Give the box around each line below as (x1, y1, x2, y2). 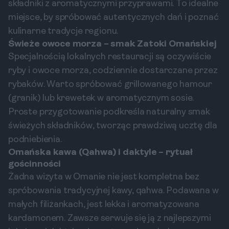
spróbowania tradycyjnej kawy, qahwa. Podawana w (8, 186, 219, 196)
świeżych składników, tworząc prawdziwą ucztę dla (8, 121, 217, 131)
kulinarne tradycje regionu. (8, 27, 119, 36)
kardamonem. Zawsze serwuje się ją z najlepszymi (8, 214, 211, 223)
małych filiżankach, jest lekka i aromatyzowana (8, 200, 199, 210)
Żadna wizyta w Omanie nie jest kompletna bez (8, 172, 200, 182)
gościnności (8, 159, 61, 169)
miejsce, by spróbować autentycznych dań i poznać (8, 13, 219, 22)
